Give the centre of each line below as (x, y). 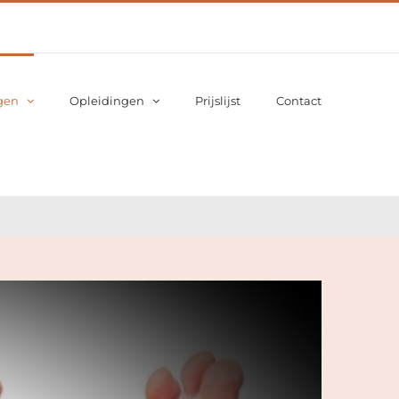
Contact (299, 100)
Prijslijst (218, 100)
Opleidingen (107, 100)
